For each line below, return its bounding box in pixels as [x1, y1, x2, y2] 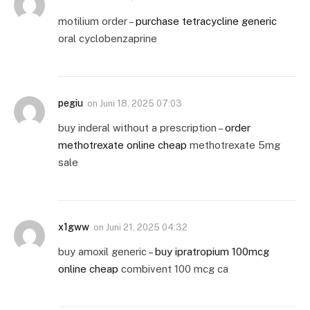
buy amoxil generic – [58, 246, 155, 258]
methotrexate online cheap [58, 139, 187, 152]
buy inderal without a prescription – [58, 122, 225, 134]
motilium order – [58, 15, 136, 28]
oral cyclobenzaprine [58, 33, 157, 45]
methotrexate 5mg [187, 139, 280, 152]
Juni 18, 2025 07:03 [100, 98, 182, 109]
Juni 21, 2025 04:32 [106, 222, 188, 233]
